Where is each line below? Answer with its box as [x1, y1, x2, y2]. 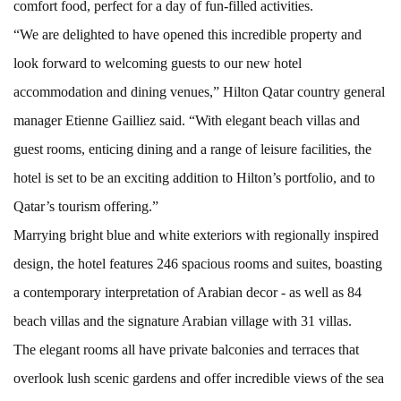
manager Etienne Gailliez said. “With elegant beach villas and [13, 112, 360, 128]
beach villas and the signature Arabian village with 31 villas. [13, 312, 352, 328]
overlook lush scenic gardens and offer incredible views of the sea [13, 370, 384, 386]
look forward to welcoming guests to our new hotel [13, 55, 302, 71]
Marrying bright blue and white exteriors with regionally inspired [13, 226, 379, 243]
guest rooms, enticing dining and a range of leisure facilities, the [13, 141, 371, 157]
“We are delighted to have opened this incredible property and [13, 26, 362, 42]
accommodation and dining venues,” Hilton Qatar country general [13, 83, 385, 99]
